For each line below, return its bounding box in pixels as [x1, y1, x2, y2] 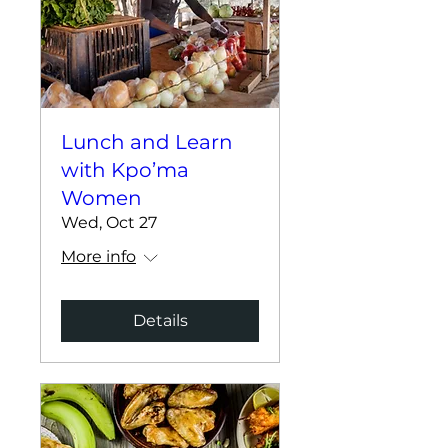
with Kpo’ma [61, 158, 189, 182]
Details [132, 311, 188, 330]
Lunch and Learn [61, 130, 233, 154]
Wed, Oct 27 [61, 213, 157, 232]
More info [61, 247, 136, 266]
